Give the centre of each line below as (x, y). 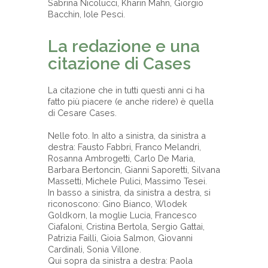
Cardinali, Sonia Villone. (95, 249)
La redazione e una (124, 47)
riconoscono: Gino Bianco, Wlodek (118, 204)
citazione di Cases (119, 64)
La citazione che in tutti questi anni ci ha (126, 90)
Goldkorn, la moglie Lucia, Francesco (122, 215)
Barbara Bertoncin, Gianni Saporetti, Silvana (134, 170)
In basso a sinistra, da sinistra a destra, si (129, 193)
